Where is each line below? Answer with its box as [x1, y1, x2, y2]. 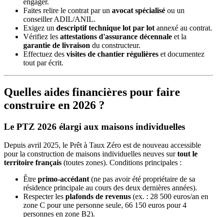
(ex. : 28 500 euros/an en [131, 192, 208, 201]
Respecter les [23, 192, 65, 201]
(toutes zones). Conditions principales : [62, 158, 182, 167]
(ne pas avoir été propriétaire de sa [89, 175, 195, 184]
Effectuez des [23, 49, 66, 58]
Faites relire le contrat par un [23, 6, 112, 15]
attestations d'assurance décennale [60, 32, 172, 41]
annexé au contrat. [155, 23, 212, 32]
